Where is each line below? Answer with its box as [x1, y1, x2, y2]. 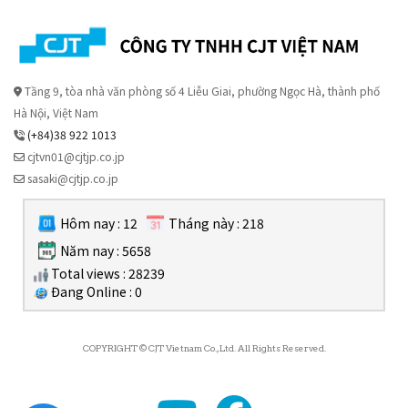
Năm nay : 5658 [60, 240, 151, 260]
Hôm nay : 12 [60, 213, 138, 232]
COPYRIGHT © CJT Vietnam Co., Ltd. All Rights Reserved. [82, 342, 326, 353]
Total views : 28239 [48, 263, 165, 282]
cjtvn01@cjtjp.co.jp [25, 148, 125, 164]
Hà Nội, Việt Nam [14, 104, 98, 120]
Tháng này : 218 [168, 213, 264, 232]
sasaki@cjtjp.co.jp [25, 169, 118, 186]
